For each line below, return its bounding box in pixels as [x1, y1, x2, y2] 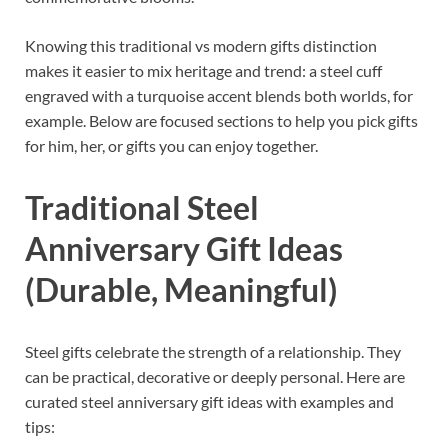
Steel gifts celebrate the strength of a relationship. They [25, 341, 401, 361]
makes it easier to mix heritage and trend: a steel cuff [25, 61, 382, 81]
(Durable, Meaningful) [25, 269, 338, 309]
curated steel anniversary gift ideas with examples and [25, 391, 394, 411]
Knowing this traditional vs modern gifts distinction [25, 36, 377, 56]
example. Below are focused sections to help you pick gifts [25, 111, 418, 131]
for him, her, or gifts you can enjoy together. [25, 136, 318, 156]
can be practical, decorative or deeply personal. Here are [25, 366, 405, 386]
